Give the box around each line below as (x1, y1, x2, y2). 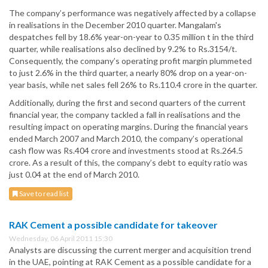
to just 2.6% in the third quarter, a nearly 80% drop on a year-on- (9, 68, 247, 78)
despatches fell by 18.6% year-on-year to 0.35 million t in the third (9, 32, 254, 42)
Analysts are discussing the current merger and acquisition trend (9, 245, 251, 255)
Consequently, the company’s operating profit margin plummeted (9, 56, 252, 66)
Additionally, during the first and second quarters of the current (9, 98, 246, 108)
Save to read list (18, 189, 69, 199)
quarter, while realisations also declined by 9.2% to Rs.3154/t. (9, 44, 237, 54)
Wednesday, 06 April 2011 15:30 (9, 234, 112, 243)
